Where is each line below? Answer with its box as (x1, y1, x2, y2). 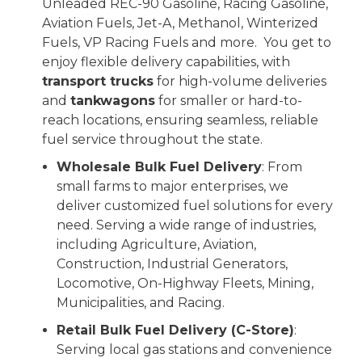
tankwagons (70, 93, 155, 109)
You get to (263, 35, 331, 51)
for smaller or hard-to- (155, 93, 302, 109)
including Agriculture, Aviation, (57, 237, 256, 253)
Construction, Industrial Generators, (57, 256, 288, 272)
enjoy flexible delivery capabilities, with (42, 54, 290, 70)
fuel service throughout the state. (42, 132, 263, 148)
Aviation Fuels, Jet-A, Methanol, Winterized (42, 15, 318, 32)
